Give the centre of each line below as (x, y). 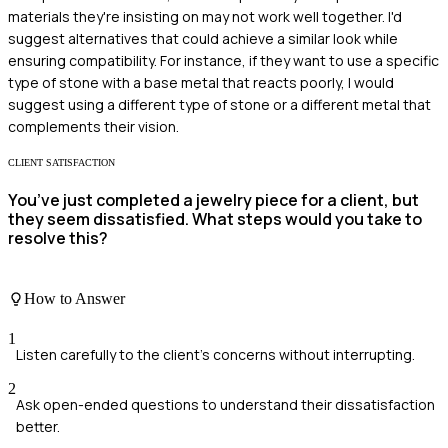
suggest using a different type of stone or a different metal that (219, 104)
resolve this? (58, 237)
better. (38, 426)
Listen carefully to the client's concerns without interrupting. (215, 354)
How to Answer (74, 299)
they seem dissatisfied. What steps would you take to (215, 218)
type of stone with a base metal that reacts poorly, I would (201, 82)
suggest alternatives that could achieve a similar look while (203, 38)
